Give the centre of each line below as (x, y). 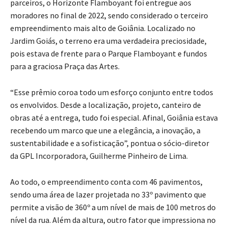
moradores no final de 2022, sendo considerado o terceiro (109, 16)
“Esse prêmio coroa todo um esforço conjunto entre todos (112, 92)
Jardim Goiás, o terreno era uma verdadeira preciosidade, (108, 41)
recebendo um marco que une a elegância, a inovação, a (105, 131)
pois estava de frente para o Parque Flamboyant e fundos (109, 54)
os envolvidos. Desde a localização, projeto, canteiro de (106, 105)
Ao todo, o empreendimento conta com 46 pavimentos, (106, 182)
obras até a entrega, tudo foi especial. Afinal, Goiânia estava (114, 118)
